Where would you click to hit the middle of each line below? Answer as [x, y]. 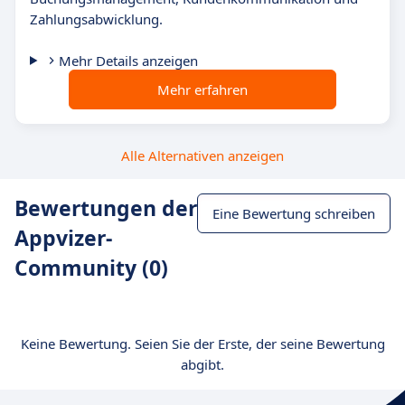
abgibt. [202, 364]
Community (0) [91, 268]
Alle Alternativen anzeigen [202, 155]
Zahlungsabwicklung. [96, 19]
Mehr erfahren [202, 89]
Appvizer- [63, 238]
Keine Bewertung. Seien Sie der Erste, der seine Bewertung [202, 344]
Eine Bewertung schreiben [294, 213]
